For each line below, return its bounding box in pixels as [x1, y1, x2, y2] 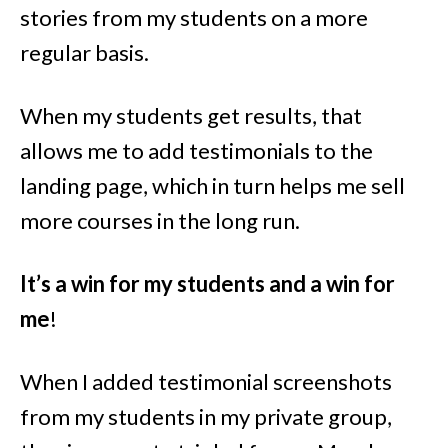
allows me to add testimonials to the [20, 136, 373, 164]
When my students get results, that [20, 101, 362, 129]
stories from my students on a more [20, 3, 368, 31]
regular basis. [20, 38, 149, 66]
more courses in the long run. [20, 206, 300, 234]
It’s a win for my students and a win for [20, 269, 395, 297]
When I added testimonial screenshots [20, 367, 392, 395]
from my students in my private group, [20, 402, 392, 430]
